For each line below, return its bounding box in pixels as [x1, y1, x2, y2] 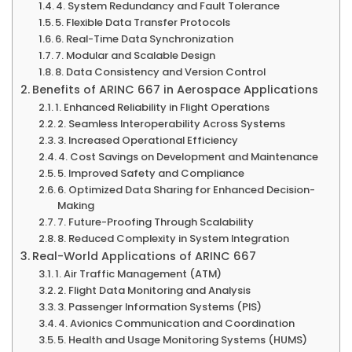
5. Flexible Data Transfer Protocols [55, 15, 231, 31]
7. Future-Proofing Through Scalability [57, 214, 255, 230]
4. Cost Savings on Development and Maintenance [58, 149, 319, 165]
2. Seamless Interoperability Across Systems [57, 116, 286, 132]
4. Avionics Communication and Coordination [58, 316, 295, 332]
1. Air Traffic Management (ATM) [55, 266, 222, 282]
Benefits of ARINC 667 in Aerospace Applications [31, 82, 318, 98]
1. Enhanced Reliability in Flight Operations [55, 100, 270, 115]
